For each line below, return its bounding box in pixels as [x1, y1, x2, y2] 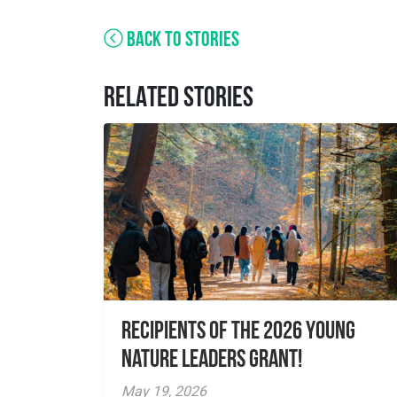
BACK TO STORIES [123, 30, 239, 51]
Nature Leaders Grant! [121, 348, 302, 373]
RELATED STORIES [104, 85, 253, 113]
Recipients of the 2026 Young [121, 320, 355, 345]
